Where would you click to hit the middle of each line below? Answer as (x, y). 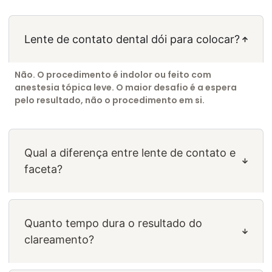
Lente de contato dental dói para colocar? (132, 39)
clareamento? (59, 239)
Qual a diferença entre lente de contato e (130, 152)
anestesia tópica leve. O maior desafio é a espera (126, 88)
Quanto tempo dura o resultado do (113, 223)
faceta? (43, 169)
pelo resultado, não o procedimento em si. (110, 100)
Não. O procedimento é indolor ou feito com (113, 75)
